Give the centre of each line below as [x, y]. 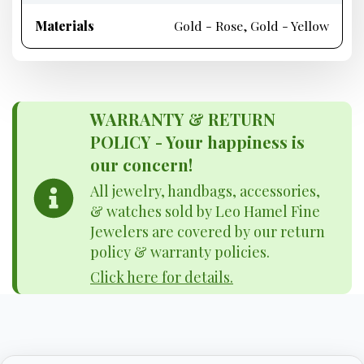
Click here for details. [162, 277]
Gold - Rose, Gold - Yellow [251, 26]
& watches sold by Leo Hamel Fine [205, 211]
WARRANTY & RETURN [183, 119]
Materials [65, 26]
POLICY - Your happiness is [197, 142]
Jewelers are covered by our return [208, 232]
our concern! [141, 165]
